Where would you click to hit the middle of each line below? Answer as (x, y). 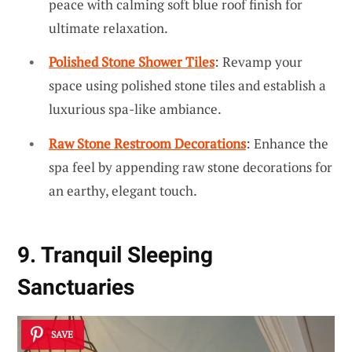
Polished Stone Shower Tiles (132, 62)
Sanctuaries (76, 288)
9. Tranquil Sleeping (115, 255)
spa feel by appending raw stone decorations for (191, 167)
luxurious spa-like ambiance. (135, 109)
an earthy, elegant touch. (123, 190)
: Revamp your (258, 62)
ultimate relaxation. (108, 27)
